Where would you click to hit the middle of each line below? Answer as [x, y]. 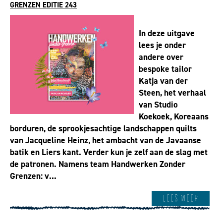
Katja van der [163, 81]
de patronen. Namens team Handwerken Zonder [98, 164]
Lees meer [181, 198]
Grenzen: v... [33, 176]
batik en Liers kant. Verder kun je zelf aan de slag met [109, 152]
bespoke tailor [165, 69]
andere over [161, 57]
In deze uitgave [167, 33]
